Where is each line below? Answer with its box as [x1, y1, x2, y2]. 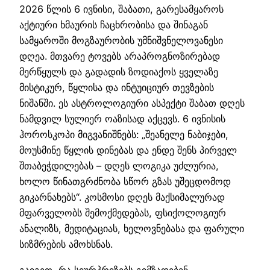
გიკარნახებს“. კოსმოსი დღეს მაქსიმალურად [19, 191, 225, 204]
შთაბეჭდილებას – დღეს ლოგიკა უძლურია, [19, 160, 219, 172]
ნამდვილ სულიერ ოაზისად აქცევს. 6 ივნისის [19, 113, 225, 125]
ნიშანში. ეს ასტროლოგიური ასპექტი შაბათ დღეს [19, 97, 245, 110]
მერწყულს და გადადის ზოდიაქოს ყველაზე [19, 66, 218, 78]
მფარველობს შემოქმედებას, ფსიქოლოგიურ [19, 207, 226, 219]
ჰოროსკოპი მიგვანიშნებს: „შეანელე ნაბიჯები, [19, 128, 228, 141]
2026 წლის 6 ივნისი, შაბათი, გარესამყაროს [19, 3, 224, 16]
